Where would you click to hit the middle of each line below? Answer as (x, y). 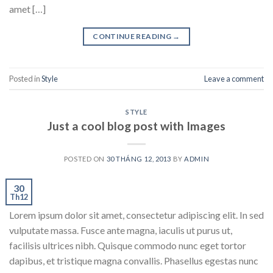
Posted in (25, 78)
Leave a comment (234, 78)
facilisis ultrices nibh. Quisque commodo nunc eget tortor (128, 245)
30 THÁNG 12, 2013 (139, 158)
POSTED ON (85, 158)
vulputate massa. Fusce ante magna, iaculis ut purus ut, (121, 230)
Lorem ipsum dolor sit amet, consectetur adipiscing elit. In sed (136, 214)
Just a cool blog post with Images (136, 126)
